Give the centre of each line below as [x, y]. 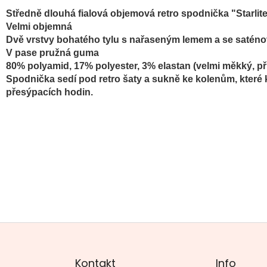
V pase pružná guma [52, 53]
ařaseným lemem [175, 40]
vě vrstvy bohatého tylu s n [74, 40]
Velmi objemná [39, 27]
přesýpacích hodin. [49, 92]
